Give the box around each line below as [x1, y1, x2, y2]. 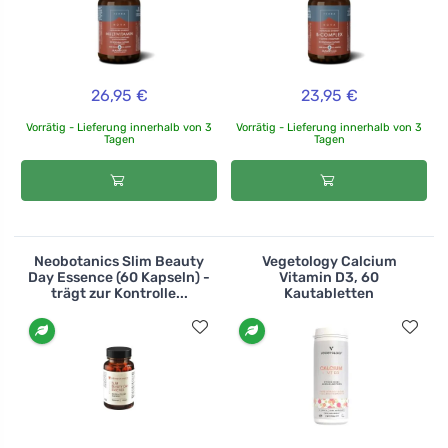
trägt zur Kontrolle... [50, 285, 188, 303]
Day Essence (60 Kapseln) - [28, 269, 210, 287]
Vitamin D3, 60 [279, 269, 379, 287]
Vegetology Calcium [261, 253, 397, 271]
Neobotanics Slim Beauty [34, 253, 204, 271]
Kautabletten [284, 285, 374, 303]
